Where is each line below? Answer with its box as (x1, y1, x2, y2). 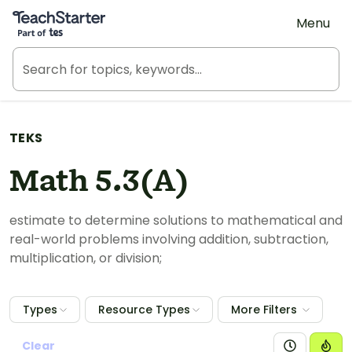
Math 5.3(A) (9, 161, 189, 203)
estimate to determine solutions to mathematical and (9, 211, 343, 229)
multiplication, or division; (9, 249, 162, 267)
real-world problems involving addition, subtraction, (9, 230, 328, 248)
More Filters (231, 302, 297, 317)
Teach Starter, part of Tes (12, 5, 170, 21)
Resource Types (98, 302, 190, 317)
